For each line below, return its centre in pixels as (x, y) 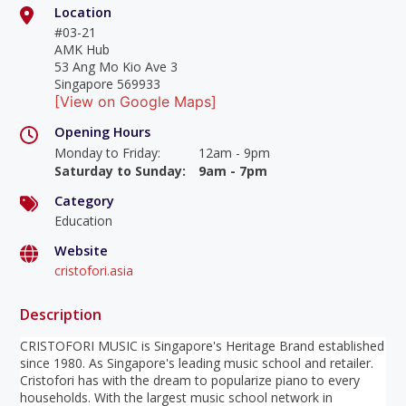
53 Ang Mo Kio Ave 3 (116, 67)
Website (81, 250)
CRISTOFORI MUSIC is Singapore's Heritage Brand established (203, 346)
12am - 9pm (234, 152)
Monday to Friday (106, 152)
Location (82, 13)
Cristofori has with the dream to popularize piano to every (190, 381)
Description (61, 315)
